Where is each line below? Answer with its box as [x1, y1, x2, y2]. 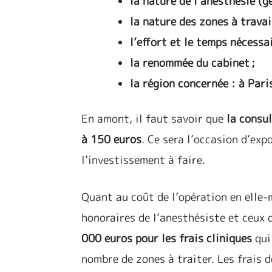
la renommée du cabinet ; [130, 55, 256, 70]
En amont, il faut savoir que [81, 111, 227, 126]
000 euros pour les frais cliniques [81, 231, 253, 246]
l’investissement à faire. [81, 152, 209, 168]
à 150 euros [81, 132, 142, 147]
